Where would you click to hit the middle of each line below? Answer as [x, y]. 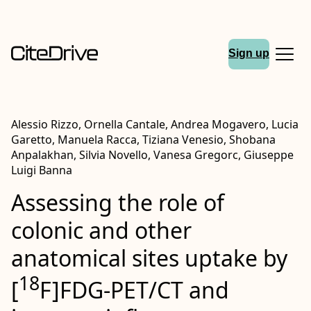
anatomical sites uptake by [149, 258]
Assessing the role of [118, 202]
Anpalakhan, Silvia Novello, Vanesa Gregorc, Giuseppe [152, 155]
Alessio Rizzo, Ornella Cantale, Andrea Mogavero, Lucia [155, 124]
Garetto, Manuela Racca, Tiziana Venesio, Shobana [143, 140]
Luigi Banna [42, 170]
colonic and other [101, 230]
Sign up [249, 53]
